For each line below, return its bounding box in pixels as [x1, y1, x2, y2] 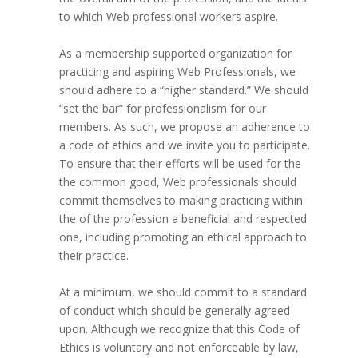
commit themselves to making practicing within [58, 193, 303, 208]
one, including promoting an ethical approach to [58, 229, 307, 245]
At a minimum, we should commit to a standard [58, 284, 307, 300]
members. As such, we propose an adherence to [58, 119, 310, 134]
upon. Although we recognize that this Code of [58, 321, 300, 336]
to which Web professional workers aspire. [58, 9, 278, 24]
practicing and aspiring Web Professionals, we [58, 64, 296, 79]
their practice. [58, 248, 129, 263]
